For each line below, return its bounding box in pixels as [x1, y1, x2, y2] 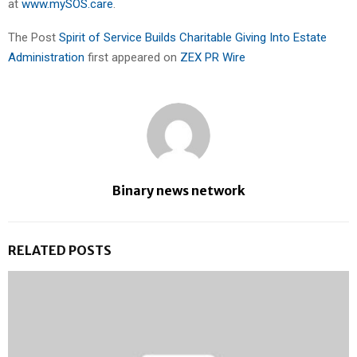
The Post [8, 30, 59, 45]
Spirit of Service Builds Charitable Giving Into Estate [59, 30, 327, 45]
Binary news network [112, 182, 245, 199]
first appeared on [88, 50, 180, 65]
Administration [8, 50, 88, 65]
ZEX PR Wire [180, 50, 245, 65]
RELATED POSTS [8, 242, 112, 259]
